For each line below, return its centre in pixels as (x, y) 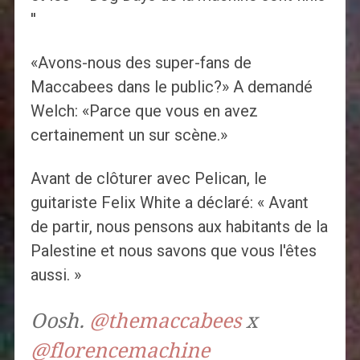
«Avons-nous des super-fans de (141, 63)
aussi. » (55, 275)
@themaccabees (165, 321)
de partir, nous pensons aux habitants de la (179, 227)
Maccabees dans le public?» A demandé (171, 87)
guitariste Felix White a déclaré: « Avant (169, 203)
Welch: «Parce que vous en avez (144, 111)
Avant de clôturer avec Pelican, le (148, 179)
